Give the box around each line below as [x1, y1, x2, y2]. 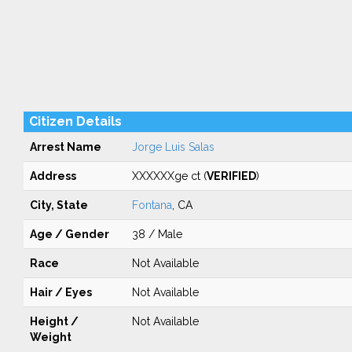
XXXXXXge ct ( [131, 170, 207, 182]
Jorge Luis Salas [131, 141, 214, 153]
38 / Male [131, 228, 182, 240]
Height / [29, 315, 79, 328]
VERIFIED [206, 170, 256, 182]
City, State [29, 199, 88, 211]
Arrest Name [29, 141, 101, 153]
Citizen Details [28, 114, 122, 129]
